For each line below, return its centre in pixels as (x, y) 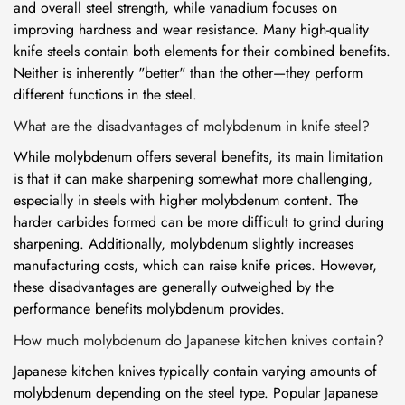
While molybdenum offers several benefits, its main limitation (198, 157)
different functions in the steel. (105, 94)
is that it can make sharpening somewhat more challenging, (193, 179)
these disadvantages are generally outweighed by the (174, 287)
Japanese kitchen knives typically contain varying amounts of (195, 371)
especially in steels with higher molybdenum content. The (186, 200)
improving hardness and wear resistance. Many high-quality (191, 29)
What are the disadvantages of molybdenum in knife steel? (192, 126)
